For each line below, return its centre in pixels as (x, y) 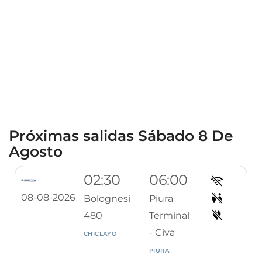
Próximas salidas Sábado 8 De (121, 136)
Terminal (169, 216)
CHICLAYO (100, 234)
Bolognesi (107, 199)
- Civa (162, 232)
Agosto (36, 151)
